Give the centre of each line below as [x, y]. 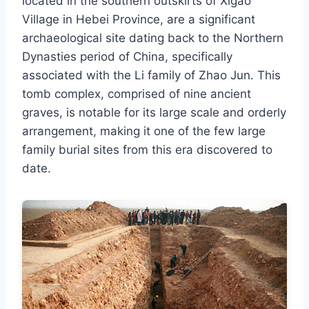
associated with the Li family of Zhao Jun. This [151, 76]
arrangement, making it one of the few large [144, 131]
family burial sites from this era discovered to [147, 150]
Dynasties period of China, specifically [127, 57]
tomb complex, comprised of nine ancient [137, 94]
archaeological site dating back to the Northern [153, 38]
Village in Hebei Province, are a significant [139, 20]
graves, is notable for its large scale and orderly [154, 113]
